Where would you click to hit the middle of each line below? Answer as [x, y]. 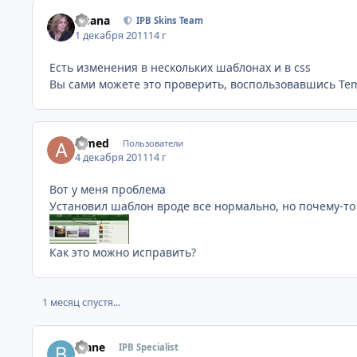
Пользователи [153, 143]
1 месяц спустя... [81, 302]
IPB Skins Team [170, 21]
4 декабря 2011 [112, 158]
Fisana [93, 21]
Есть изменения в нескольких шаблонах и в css [180, 67]
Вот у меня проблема [108, 190]
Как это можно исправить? [123, 253]
